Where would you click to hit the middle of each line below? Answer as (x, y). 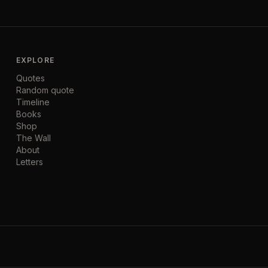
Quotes (30, 78)
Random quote (45, 90)
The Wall (33, 138)
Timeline (33, 102)
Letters (29, 162)
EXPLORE (35, 60)
